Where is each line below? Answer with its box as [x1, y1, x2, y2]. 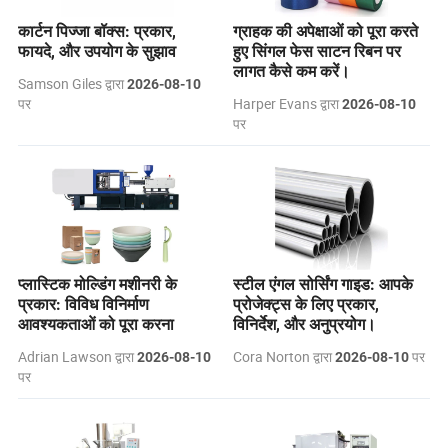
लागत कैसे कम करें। [233, 62, 351, 82]
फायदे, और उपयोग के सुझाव [18, 42, 177, 62]
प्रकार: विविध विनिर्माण [18, 295, 150, 315]
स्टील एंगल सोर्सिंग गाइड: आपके [233, 275, 414, 295]
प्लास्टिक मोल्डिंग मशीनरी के [18, 275, 178, 295]
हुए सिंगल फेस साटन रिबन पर [233, 42, 402, 62]
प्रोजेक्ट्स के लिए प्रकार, [233, 295, 380, 315]
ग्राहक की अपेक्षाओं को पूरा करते [233, 22, 419, 42]
